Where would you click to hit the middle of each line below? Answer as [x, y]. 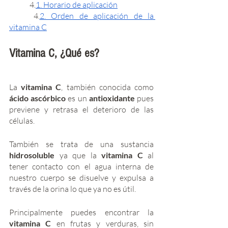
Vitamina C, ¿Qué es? [54, 53]
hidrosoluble [34, 155]
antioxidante [113, 98]
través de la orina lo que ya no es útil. [73, 189]
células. [23, 120]
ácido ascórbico [38, 98]
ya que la [78, 155]
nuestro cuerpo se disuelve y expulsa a [81, 177]
